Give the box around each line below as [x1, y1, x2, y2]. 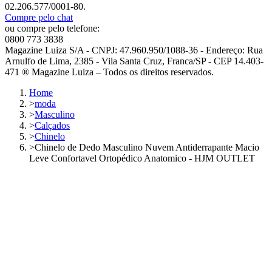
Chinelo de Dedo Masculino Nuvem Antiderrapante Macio [35, 142, 259, 153]
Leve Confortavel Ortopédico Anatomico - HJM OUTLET [29, 153, 255, 164]
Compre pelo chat [5, 12, 73, 23]
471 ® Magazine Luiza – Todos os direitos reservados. [5, 67, 214, 78]
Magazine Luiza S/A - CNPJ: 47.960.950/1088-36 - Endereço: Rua [5, 45, 263, 56]
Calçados [35, 120, 70, 131]
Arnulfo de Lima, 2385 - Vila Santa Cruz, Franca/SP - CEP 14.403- [5, 56, 263, 67]
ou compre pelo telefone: [5, 23, 100, 34]
